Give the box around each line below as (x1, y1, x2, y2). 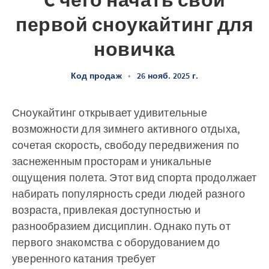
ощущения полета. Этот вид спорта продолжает (12, 171, 257, 184)
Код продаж (70, 70, 122, 81)
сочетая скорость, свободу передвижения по (12, 138, 240, 152)
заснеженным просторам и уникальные (12, 154, 211, 168)
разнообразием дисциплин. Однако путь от (12, 219, 231, 233)
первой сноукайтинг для (16, 13, 253, 37)
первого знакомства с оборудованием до (12, 235, 220, 249)
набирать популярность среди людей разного (12, 187, 246, 201)
